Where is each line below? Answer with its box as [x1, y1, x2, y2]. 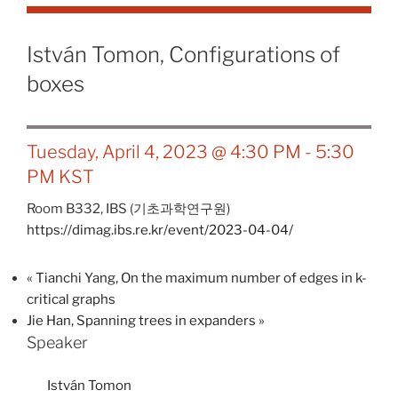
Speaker [27, 332, 88, 352]
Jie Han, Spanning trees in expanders [27, 312, 259, 329]
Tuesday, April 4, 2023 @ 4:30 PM [27, 140, 301, 163]
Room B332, [27, 200, 106, 217]
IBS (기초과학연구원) [106, 200, 230, 217]
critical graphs [27, 291, 115, 307]
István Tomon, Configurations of [27, 41, 340, 68]
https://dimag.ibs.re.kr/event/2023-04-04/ [27, 221, 293, 238]
